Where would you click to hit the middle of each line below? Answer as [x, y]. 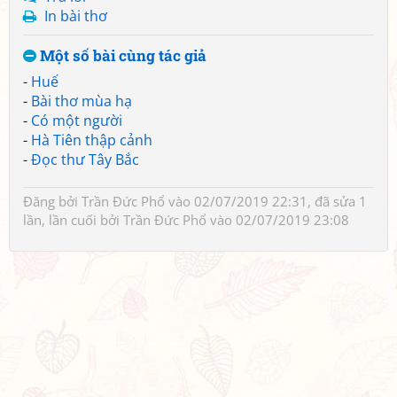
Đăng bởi [52, 201]
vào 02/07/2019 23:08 [278, 220]
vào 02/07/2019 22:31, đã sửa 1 [266, 201]
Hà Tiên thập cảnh [92, 140]
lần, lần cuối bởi [73, 220]
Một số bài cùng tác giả [121, 55]
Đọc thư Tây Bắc [85, 160]
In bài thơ [76, 16]
